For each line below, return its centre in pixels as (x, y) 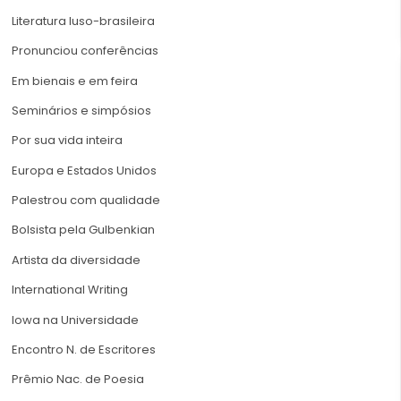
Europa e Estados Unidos (84, 170)
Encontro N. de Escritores (84, 350)
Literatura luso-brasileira (83, 21)
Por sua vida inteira (67, 141)
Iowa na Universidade (75, 320)
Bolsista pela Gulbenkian (83, 230)
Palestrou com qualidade (86, 200)
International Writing (70, 290)
